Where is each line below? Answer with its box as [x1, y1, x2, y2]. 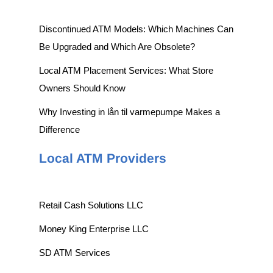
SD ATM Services [38, 247, 110, 258]
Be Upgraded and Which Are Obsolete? [38, 41, 195, 52]
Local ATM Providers [38, 151, 166, 165]
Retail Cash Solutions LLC [38, 199, 143, 210]
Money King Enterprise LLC [38, 223, 149, 234]
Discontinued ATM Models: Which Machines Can [38, 23, 233, 34]
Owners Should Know [38, 82, 126, 93]
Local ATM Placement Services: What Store [38, 65, 213, 76]
